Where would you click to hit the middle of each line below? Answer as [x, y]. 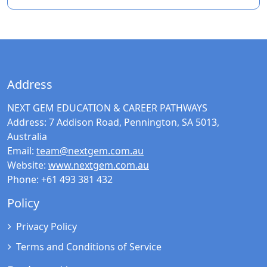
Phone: [24, 180]
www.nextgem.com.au [99, 165]
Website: [27, 165]
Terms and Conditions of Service [89, 247]
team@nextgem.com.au [90, 151]
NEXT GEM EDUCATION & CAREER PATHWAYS [107, 108]
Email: [21, 151]
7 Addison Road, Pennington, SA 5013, [133, 122]
